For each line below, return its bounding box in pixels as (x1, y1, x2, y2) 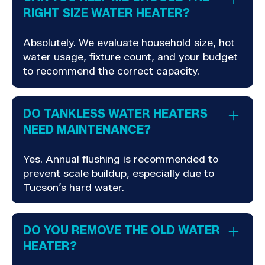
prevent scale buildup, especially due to (23, 166, 215, 179)
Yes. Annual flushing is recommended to (23, 152, 219, 165)
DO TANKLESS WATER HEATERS (23, 106, 208, 121)
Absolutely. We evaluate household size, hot (23, 35, 235, 49)
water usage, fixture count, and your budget (23, 50, 238, 63)
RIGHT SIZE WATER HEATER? (23, 6, 190, 21)
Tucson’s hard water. (23, 180, 125, 193)
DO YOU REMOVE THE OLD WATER (23, 222, 221, 237)
